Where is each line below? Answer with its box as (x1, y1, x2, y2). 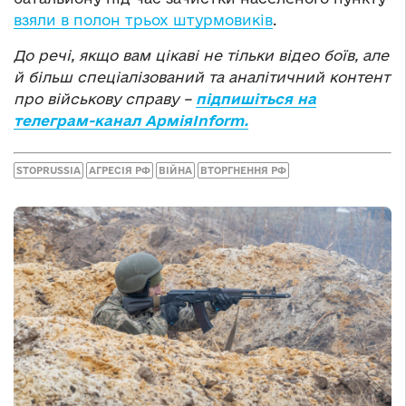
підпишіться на (196, 90, 316, 107)
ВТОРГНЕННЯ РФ (200, 165, 286, 177)
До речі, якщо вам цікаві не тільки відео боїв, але (14, 46, 389, 63)
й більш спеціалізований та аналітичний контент (14, 68, 390, 85)
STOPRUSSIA (16, 165, 81, 177)
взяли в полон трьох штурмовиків (14, 11, 273, 28)
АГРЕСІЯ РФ (89, 165, 150, 177)
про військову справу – (14, 90, 196, 107)
